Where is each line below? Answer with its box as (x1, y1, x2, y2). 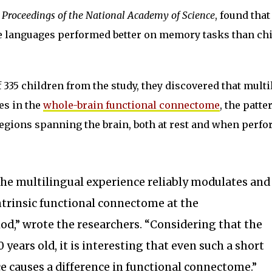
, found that (215, 8, 270, 21)
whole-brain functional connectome (43, 98, 220, 111)
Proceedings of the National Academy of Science (2, 8, 215, 21)
